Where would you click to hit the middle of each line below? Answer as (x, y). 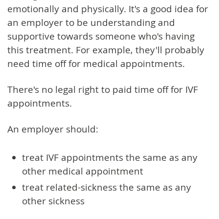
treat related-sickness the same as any (107, 187)
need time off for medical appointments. (96, 63)
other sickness (53, 201)
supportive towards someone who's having (101, 36)
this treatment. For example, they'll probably (106, 50)
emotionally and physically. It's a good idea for (108, 9)
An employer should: (53, 129)
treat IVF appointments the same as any (110, 157)
